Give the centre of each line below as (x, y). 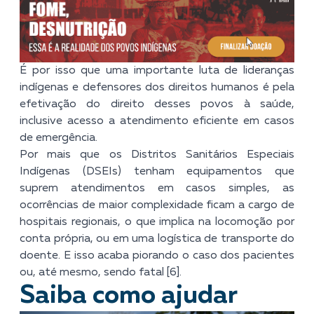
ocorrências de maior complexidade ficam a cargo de (157, 205)
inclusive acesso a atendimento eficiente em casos (157, 121)
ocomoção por (256, 222)
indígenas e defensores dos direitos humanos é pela (157, 87)
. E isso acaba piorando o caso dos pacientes (176, 255)
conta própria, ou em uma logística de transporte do (157, 239)
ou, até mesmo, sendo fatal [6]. (101, 272)
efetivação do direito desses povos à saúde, (157, 104)
